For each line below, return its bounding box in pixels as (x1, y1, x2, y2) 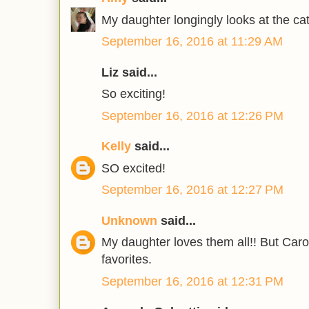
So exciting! (101, 87, 166, 101)
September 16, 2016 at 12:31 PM (101, 274, 283, 288)
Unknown (101, 213, 157, 228)
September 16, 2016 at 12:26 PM (101, 108, 283, 123)
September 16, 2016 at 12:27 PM (101, 183, 283, 197)
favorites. (101, 252, 152, 267)
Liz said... (101, 65, 157, 79)
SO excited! (101, 161, 166, 175)
